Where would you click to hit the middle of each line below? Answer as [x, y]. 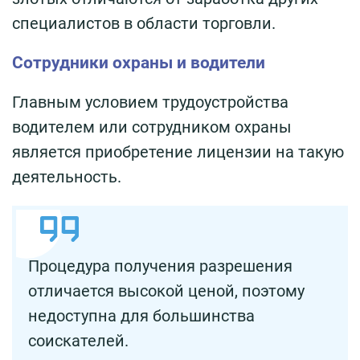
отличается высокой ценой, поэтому [166, 290]
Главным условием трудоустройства [150, 102]
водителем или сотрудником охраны [152, 127]
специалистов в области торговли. [144, 23]
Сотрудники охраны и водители [139, 62]
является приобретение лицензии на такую [178, 151]
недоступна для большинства [141, 315]
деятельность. [67, 176]
